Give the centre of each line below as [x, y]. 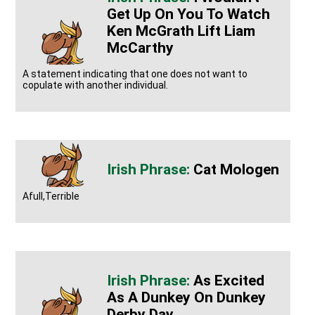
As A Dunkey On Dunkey [187, 297]
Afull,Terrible [51, 196]
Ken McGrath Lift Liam [181, 31]
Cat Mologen [237, 170]
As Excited [229, 280]
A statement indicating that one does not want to [135, 74]
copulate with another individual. [96, 85]
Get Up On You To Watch [189, 14]
